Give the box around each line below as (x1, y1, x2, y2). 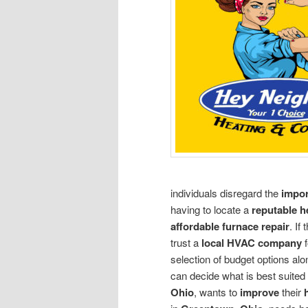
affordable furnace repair (170, 218, 289, 234)
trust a (170, 234, 199, 250)
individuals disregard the (170, 185, 281, 200)
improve (240, 284, 279, 300)
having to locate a (170, 201, 252, 217)
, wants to (194, 284, 240, 299)
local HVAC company (199, 234, 305, 250)
